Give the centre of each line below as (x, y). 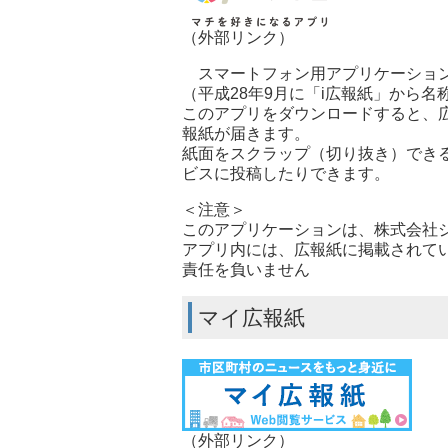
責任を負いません (246, 269)
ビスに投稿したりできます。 (286, 173)
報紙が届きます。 (246, 133)
